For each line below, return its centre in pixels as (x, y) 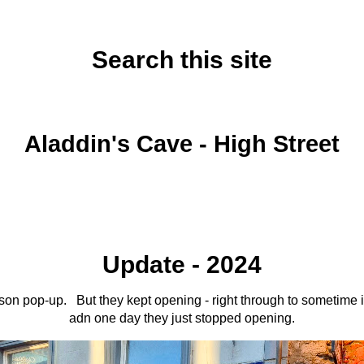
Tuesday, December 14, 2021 (182, 105)
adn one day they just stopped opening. (182, 318)
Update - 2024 (182, 264)
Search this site (182, 60)
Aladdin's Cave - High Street (182, 144)
